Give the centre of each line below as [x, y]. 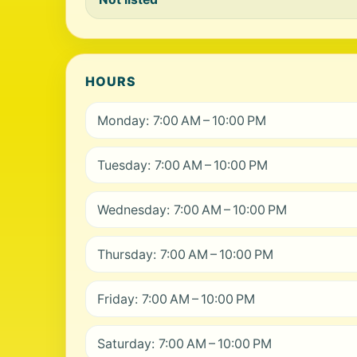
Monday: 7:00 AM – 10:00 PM [182, 120]
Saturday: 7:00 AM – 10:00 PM [184, 343]
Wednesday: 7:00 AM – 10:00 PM [192, 210]
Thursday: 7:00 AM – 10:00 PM [185, 254]
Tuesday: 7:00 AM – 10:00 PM [182, 165]
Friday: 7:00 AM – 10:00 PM [176, 299]
